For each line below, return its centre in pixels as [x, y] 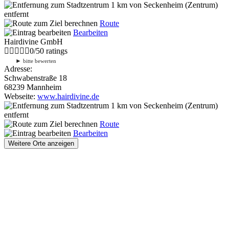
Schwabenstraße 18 [36, 78]
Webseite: [21, 96]
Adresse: [18, 68]
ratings [56, 51]
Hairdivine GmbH [33, 41]
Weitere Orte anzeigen [41, 143]
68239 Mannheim [33, 87]
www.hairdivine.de [68, 96]
